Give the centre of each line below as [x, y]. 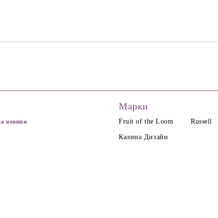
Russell [201, 121]
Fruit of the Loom [146, 121]
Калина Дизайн [144, 137]
